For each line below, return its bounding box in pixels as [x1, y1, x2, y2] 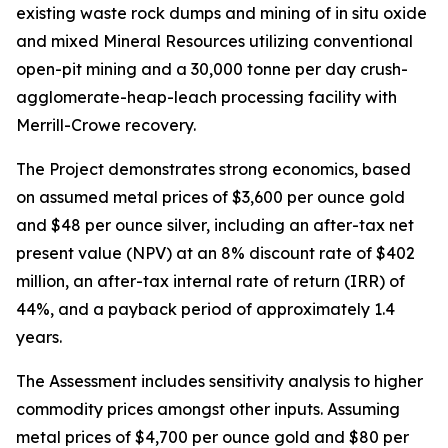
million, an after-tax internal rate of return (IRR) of [16, 271, 405, 291]
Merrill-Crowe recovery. [16, 115, 196, 135]
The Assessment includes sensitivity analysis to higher [16, 371, 423, 391]
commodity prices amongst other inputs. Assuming [16, 399, 400, 419]
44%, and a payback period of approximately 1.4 [16, 299, 395, 319]
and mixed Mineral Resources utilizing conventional [16, 31, 413, 51]
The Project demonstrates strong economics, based [16, 159, 411, 179]
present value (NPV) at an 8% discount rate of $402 [16, 243, 415, 263]
